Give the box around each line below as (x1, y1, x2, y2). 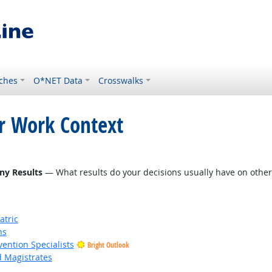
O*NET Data (33, 75, 83, 86)
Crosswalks (98, 75, 144, 86)
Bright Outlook (87, 240, 129, 250)
